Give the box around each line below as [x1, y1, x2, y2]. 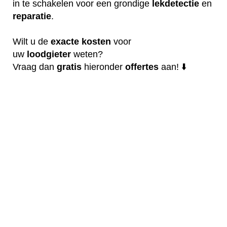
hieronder [82, 61, 125, 72]
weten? [71, 49, 103, 59]
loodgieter [27, 49, 71, 59]
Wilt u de [13, 36, 51, 47]
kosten [82, 36, 111, 47]
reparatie [13, 11, 51, 21]
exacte [51, 36, 79, 47]
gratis [57, 61, 82, 72]
